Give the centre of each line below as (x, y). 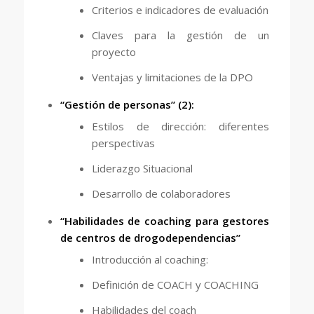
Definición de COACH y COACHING (175, 284)
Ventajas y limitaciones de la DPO (172, 77)
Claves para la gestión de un (180, 35)
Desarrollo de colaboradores (161, 193)
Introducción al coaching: (150, 259)
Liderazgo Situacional (142, 168)
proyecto (114, 52)
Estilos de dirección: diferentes (180, 126)
